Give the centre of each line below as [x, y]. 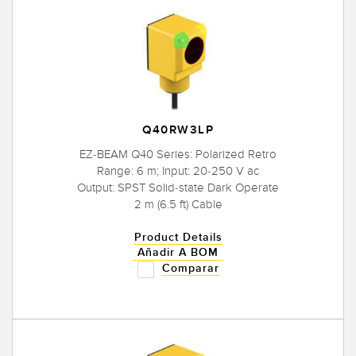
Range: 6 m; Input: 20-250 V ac [178, 171]
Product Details [178, 238]
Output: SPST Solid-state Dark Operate [178, 188]
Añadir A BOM [178, 253]
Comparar [190, 269]
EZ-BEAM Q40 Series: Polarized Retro [178, 155]
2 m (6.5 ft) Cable [178, 205]
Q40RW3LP [178, 130]
